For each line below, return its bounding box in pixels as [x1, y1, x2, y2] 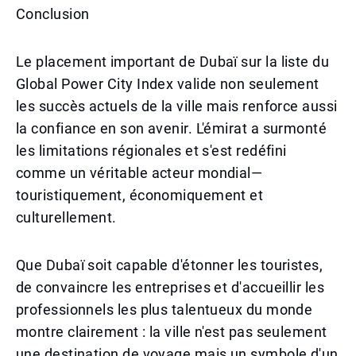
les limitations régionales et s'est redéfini [16, 142, 287, 159]
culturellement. [16, 209, 117, 226]
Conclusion [16, 6, 90, 22]
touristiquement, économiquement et [16, 187, 264, 203]
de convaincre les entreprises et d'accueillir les [16, 279, 325, 296]
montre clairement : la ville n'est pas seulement [16, 323, 327, 340]
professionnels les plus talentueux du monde [16, 301, 313, 318]
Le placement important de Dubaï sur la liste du [16, 53, 330, 70]
